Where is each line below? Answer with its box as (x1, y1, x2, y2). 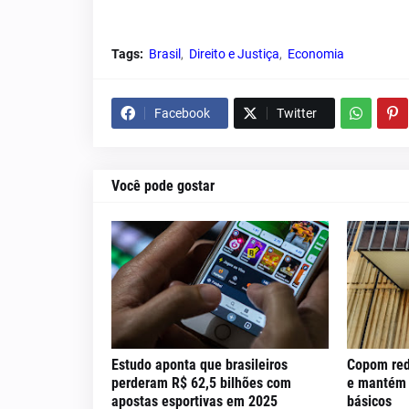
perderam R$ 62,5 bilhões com (111, 374, 291, 392)
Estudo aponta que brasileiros (111, 356, 288, 373)
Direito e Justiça (189, 47, 279, 61)
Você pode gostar (111, 177, 215, 194)
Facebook (154, 106, 210, 121)
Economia (288, 47, 344, 61)
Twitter (277, 106, 317, 121)
